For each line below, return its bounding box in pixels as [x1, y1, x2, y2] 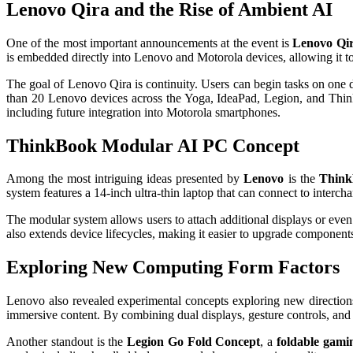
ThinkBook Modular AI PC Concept [6, 135, 299, 156]
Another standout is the [6, 335, 128, 349]
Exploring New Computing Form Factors [6, 257, 340, 278]
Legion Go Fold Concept [127, 335, 261, 349]
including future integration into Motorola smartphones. [6, 105, 281, 119]
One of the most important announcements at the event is [6, 35, 293, 50]
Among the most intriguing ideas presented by [6, 172, 244, 186]
